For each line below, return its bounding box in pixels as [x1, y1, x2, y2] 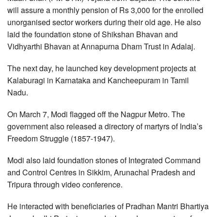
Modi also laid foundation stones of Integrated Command [7, 155, 201, 166]
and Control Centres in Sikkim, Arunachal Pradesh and [7, 167, 195, 178]
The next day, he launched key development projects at [7, 62, 196, 74]
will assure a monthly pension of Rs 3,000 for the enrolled [7, 4, 203, 15]
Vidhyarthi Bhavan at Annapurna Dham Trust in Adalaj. [7, 41, 195, 52]
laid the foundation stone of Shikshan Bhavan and [7, 29, 178, 40]
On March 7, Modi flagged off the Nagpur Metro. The [7, 108, 185, 120]
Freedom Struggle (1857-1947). [7, 133, 115, 144]
